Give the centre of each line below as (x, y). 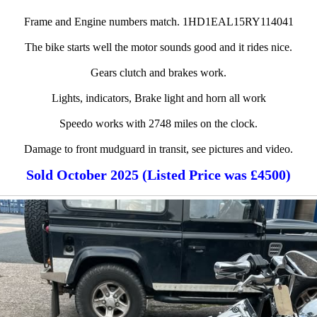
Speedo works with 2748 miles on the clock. (158, 123)
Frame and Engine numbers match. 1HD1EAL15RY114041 (158, 21)
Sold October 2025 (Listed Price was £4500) (158, 175)
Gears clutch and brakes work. (158, 72)
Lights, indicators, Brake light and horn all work (158, 98)
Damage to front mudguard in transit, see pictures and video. (158, 149)
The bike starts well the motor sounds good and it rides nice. (158, 47)
